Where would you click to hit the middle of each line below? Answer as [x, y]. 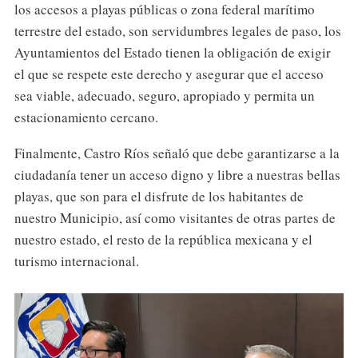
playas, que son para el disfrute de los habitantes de [159, 197]
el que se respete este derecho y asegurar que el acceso [169, 74]
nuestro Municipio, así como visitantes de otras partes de [175, 218]
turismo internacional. [76, 261]
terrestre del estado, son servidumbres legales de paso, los [177, 31]
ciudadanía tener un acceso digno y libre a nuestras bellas [177, 175]
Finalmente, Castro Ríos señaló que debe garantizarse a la [177, 153]
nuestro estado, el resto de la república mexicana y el [163, 240]
